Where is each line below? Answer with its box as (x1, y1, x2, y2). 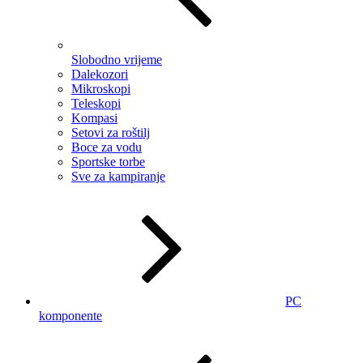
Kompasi (71, 110, 117, 125)
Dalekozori (71, 66, 128, 81)
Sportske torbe (71, 154, 145, 169)
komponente (39, 308, 102, 322)
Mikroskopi (71, 81, 130, 96)
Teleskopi (71, 96, 121, 110)
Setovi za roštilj (71, 125, 150, 139)
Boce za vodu (71, 139, 142, 154)
